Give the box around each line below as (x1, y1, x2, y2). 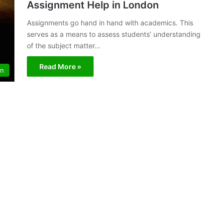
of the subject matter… (27, 41, 101, 50)
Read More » (39, 62, 81, 71)
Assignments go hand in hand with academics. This (27, 18, 193, 27)
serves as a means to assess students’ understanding (27, 30, 201, 38)
